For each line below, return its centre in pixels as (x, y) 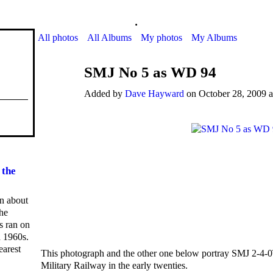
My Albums (214, 37)
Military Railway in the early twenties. (114, 265)
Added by (105, 93)
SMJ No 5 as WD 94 (150, 72)
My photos (161, 37)
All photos (58, 37)
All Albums (109, 37)
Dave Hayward (154, 93)
